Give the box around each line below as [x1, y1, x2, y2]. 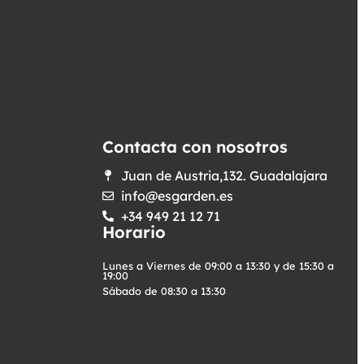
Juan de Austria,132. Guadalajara [120, 167, 327, 184]
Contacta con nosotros [102, 136, 288, 157]
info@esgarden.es [120, 187, 233, 204]
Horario [102, 221, 166, 242]
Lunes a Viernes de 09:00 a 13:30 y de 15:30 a [102, 259, 334, 273]
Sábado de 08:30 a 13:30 [102, 284, 226, 297]
